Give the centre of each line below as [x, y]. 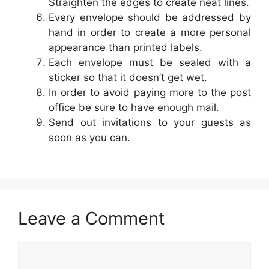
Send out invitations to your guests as [150, 122]
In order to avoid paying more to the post [150, 92]
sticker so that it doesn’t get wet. [128, 77]
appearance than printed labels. [125, 47]
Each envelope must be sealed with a [150, 62]
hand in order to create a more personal [150, 32]
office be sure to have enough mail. [134, 107]
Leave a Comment [92, 219]
